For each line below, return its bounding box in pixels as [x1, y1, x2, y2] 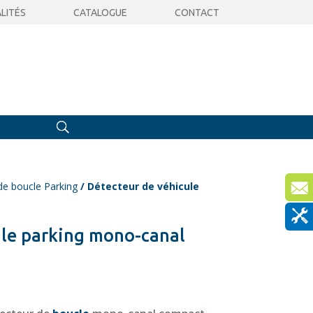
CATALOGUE [73, 6, 127, 18]
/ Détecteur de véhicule [78, 180, 200, 193]
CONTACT [174, 6, 219, 18]
